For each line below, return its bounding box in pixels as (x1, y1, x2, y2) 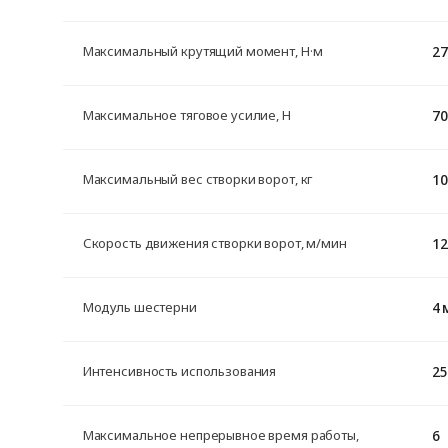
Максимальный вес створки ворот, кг (82, 170, 313, 188)
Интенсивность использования (82, 362, 277, 380)
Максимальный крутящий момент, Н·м (82, 42, 323, 60)
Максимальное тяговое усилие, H (82, 106, 291, 124)
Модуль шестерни (82, 298, 197, 316)
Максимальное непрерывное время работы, (82, 426, 359, 444)
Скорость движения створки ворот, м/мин (82, 234, 347, 252)
